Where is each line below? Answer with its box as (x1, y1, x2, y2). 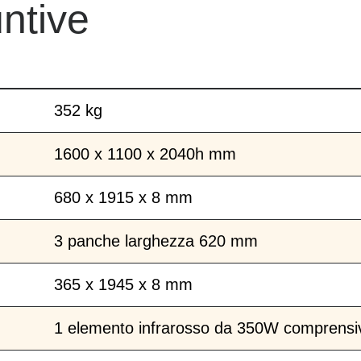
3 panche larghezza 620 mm (53, 232, 258, 251)
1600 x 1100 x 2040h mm (53, 145, 236, 164)
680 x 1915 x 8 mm (53, 189, 193, 207)
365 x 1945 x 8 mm (53, 276, 193, 294)
